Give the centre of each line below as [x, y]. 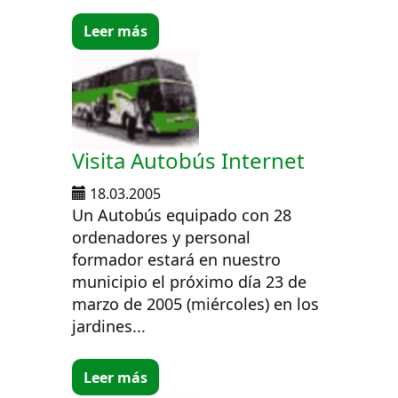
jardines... [109, 326]
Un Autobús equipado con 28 [182, 215]
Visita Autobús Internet [189, 161]
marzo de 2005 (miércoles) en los [196, 304]
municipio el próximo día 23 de [190, 282]
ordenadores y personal [162, 238]
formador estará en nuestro [177, 260]
